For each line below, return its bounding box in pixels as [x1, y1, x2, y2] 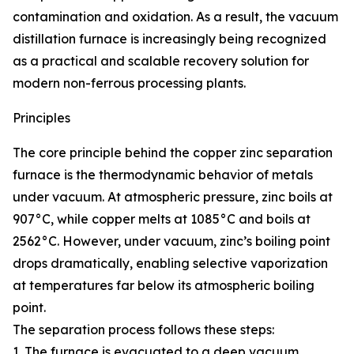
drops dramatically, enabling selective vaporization [13, 255, 328, 272]
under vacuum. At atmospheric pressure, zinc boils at [13, 189, 333, 205]
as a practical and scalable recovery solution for [13, 53, 309, 70]
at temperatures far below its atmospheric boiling [13, 277, 314, 294]
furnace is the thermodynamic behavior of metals [13, 167, 313, 183]
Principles [13, 110, 70, 126]
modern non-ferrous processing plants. [13, 75, 246, 92]
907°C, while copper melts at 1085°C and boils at [13, 211, 311, 228]
